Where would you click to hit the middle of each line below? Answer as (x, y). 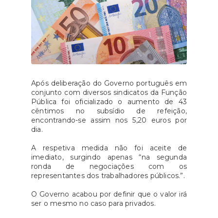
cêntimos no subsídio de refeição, (109, 111)
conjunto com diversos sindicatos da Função (109, 93)
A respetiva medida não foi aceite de (109, 148)
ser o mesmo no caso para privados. (93, 204)
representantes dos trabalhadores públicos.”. (108, 176)
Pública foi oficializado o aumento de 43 (109, 102)
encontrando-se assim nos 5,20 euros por (109, 120)
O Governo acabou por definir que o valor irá (109, 194)
